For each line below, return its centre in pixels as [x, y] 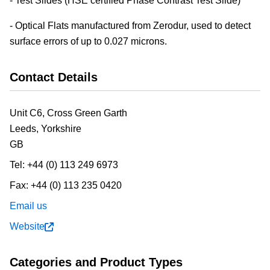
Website [27, 226]
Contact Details [54, 77]
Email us [28, 206]
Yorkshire [61, 129]
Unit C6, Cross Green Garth [68, 113]
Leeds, [25, 129]
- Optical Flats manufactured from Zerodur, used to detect [130, 26]
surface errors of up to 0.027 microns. [88, 41]
